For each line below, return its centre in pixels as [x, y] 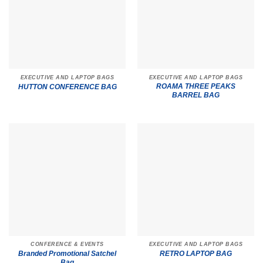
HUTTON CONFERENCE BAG [67, 87]
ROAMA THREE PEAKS [196, 87]
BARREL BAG [196, 95]
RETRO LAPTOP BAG [196, 254]
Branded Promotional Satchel [67, 253]
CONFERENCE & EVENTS [67, 245]
